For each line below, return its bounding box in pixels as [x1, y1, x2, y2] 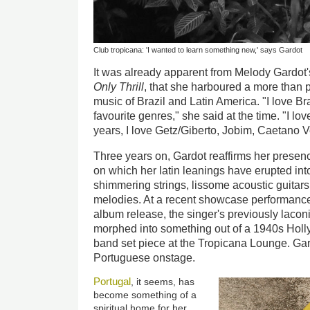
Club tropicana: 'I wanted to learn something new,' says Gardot [93, 46, 303, 55]
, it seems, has [131, 275, 195, 287]
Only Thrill [93, 80, 145, 93]
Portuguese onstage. [93, 251, 196, 264]
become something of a [93, 289, 197, 300]
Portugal [93, 275, 131, 287]
